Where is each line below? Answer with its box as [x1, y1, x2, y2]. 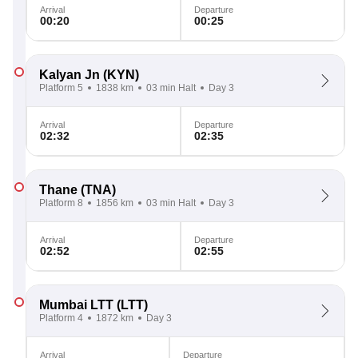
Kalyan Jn [39, 68, 100, 82]
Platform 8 [39, 197, 83, 209]
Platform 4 [39, 312, 83, 324]
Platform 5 [39, 82, 83, 93]
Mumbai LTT [39, 298, 113, 312]
